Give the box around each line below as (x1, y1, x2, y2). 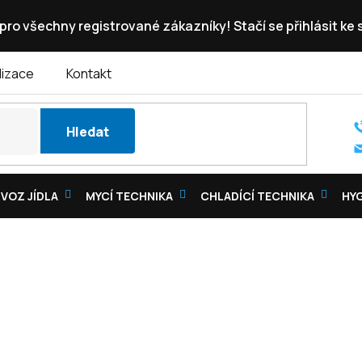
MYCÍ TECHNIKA (86, 188, 173, 204)
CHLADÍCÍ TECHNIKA (200, 188, 314, 204)
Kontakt (66, 65, 112, 82)
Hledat (65, 122, 109, 141)
